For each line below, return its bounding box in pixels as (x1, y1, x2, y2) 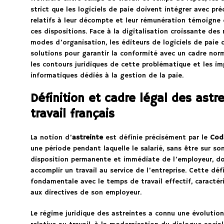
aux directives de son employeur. (30, 188, 141, 197)
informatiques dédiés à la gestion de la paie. (30, 71, 183, 80)
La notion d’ (30, 133, 72, 142)
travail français (30, 106, 114, 122)
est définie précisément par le (102, 133, 210, 142)
